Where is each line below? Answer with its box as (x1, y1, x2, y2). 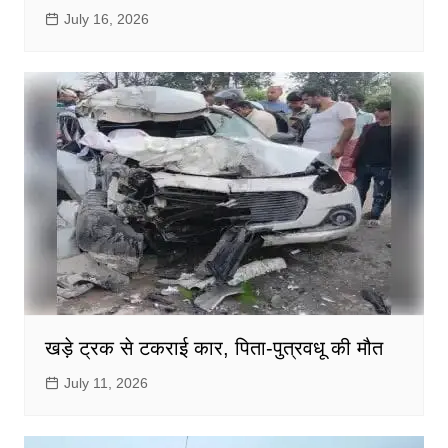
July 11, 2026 (63, 375, 148, 392)
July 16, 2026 (63, 11, 149, 28)
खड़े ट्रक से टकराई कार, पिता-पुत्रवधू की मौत (44, 337, 383, 360)
